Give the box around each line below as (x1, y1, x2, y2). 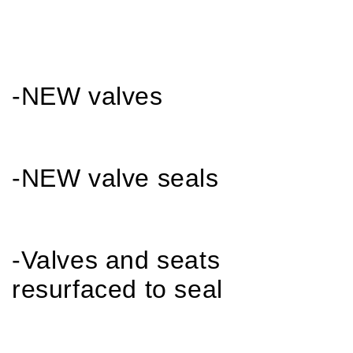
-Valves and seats (12, 246, 221, 274)
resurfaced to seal (12, 275, 223, 303)
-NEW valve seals (12, 164, 219, 192)
